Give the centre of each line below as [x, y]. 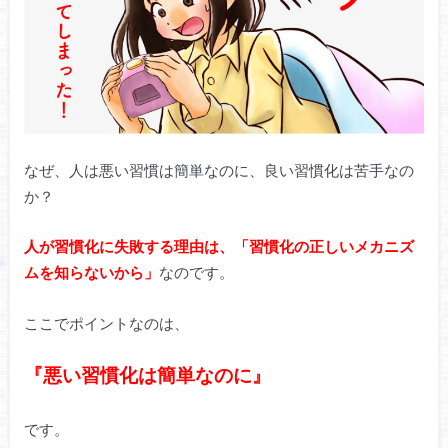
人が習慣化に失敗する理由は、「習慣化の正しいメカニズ [218, 246]
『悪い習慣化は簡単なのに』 [147, 375]
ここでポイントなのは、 [106, 322]
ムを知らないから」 [91, 272]
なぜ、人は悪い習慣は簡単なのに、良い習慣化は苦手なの [218, 169]
